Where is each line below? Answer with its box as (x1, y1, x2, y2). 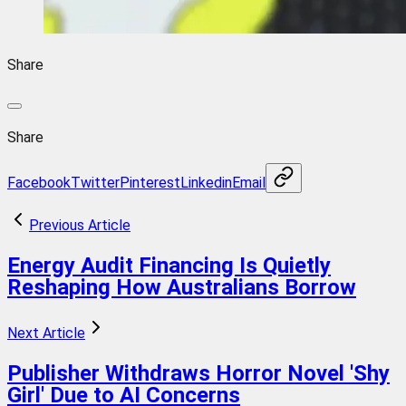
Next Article (7, 324, 85, 342)
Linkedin (180, 173, 232, 191)
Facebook (7, 173, 71, 191)
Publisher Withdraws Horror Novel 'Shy (7, 360, 390, 386)
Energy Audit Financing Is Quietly (7, 252, 331, 278)
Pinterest (120, 173, 180, 191)
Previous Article (29, 216, 130, 234)
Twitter (71, 173, 120, 191)
